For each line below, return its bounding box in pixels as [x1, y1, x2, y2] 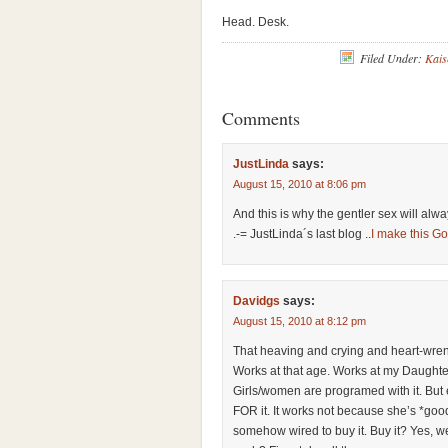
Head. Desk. [222, 15, 289, 29]
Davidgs [233, 294, 280, 308]
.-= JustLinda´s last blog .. [233, 227, 371, 241]
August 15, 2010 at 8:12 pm [233, 315, 366, 327]
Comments [222, 106, 300, 130]
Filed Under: [360, 50, 425, 66]
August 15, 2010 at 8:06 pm [233, 178, 366, 190]
